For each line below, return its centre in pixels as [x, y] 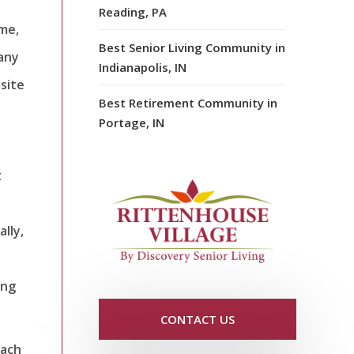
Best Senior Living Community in [192, 47]
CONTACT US [198, 320]
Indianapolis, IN [143, 67]
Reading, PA [133, 11]
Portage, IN [132, 122]
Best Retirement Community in [188, 102]
